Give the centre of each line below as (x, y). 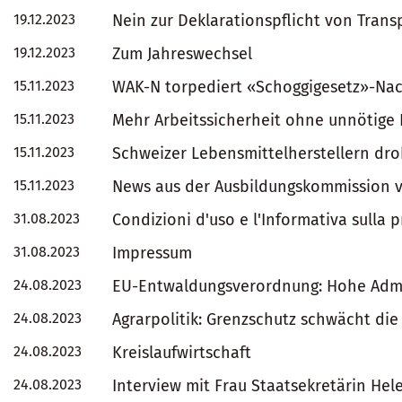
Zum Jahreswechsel (182, 54)
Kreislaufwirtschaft (182, 353)
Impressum (152, 253)
